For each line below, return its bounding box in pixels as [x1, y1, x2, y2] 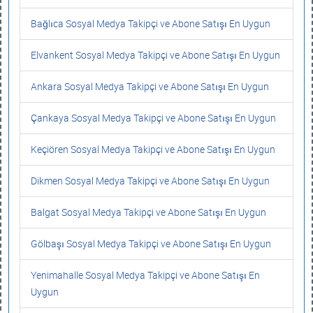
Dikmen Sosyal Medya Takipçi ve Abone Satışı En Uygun [31, 174, 270, 187]
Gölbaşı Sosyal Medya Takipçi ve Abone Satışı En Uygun [31, 237, 271, 250]
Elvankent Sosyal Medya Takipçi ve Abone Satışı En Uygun [31, 48, 280, 61]
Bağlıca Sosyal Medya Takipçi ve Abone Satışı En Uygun [31, 17, 270, 30]
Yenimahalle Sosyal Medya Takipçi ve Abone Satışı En [31, 268, 260, 282]
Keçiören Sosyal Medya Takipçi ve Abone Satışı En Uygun [31, 143, 275, 156]
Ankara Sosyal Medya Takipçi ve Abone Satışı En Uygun [31, 80, 269, 93]
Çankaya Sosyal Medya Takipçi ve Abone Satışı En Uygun [31, 111, 276, 124]
